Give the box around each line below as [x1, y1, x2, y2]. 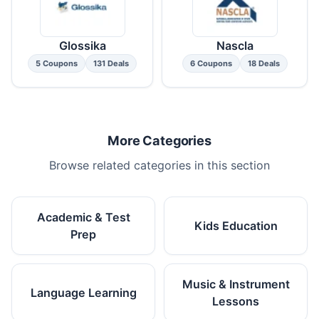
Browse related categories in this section [49, 157, 270, 172]
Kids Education [194, 218, 278, 233]
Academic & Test [36, 209, 130, 224]
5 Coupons [36, 58, 78, 68]
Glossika [58, 38, 106, 53]
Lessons [212, 293, 259, 308]
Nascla [216, 38, 253, 53]
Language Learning [30, 285, 137, 300]
